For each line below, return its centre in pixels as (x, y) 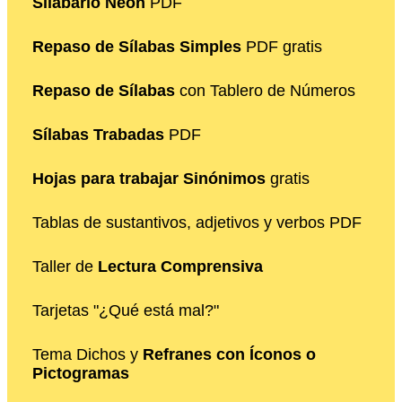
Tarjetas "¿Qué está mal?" (126, 311)
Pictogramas (81, 374)
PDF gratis (282, 47)
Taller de (65, 267)
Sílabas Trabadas (98, 135)
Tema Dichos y (87, 355)
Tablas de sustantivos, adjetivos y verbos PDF (197, 223)
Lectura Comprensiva (180, 267)
